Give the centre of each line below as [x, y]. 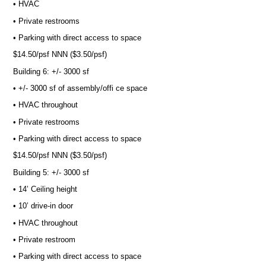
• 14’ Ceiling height [45, 189]
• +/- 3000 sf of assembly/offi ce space [80, 88]
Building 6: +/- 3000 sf [51, 71]
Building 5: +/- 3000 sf [51, 172]
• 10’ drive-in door [43, 206]
